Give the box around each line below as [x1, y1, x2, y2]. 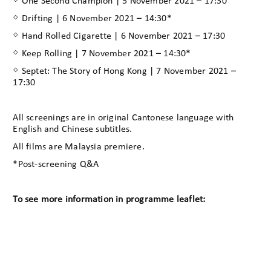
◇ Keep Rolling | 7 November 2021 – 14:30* [13, 49, 191, 59]
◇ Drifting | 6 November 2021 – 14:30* [13, 14, 172, 24]
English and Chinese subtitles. [13, 125, 132, 135]
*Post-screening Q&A [13, 160, 99, 170]
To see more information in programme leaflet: [13, 195, 206, 205]
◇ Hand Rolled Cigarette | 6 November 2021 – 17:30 [13, 31, 226, 42]
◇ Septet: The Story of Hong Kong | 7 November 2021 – [13, 67, 236, 77]
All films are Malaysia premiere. [13, 142, 145, 152]
